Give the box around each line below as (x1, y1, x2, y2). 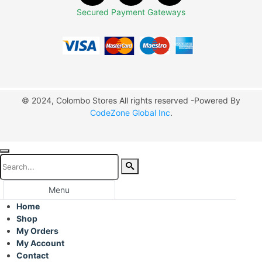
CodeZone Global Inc (89, 107, 170, 118)
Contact (16, 250, 49, 260)
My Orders (16, 225, 58, 236)
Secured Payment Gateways (77, 6, 185, 17)
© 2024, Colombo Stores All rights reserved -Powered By (22, 95, 240, 105)
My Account (16, 237, 64, 248)
